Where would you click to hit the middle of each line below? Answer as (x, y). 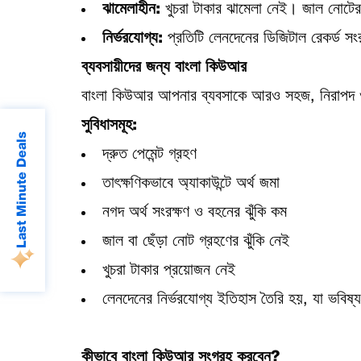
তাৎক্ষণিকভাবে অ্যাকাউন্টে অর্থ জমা (191, 184)
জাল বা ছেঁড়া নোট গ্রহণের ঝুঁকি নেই (195, 242)
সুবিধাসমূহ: (109, 126)
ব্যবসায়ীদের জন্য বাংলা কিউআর (164, 68)
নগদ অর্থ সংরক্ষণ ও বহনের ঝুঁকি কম (194, 213)
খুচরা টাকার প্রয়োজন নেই (168, 271)
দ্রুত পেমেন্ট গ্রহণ (149, 155)
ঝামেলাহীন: (133, 10)
